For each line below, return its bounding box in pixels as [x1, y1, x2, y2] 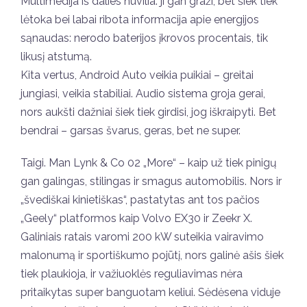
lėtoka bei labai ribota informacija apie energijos [21, 12, 259, 26]
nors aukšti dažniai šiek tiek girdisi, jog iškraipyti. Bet [21, 105, 276, 119]
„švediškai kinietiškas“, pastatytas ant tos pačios [21, 193, 260, 206]
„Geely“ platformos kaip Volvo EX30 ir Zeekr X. [21, 211, 252, 225]
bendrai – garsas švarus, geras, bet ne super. [21, 123, 241, 137]
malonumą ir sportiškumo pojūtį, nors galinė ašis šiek [21, 248, 284, 262]
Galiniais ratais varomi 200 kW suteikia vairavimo [21, 230, 264, 243]
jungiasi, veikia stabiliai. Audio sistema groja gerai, [21, 86, 265, 100]
